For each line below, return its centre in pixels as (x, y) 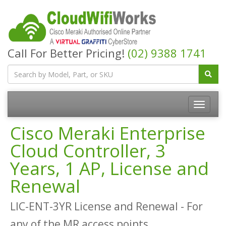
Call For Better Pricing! (68, 53)
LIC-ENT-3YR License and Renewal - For (106, 206)
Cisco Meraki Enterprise (108, 133)
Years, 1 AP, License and (109, 168)
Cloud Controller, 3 (88, 151)
